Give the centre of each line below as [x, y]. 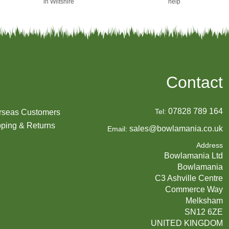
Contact [194, 83]
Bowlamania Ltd [193, 156]
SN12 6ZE [203, 212]
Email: [117, 129]
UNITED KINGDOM [187, 223]
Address [209, 145]
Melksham [204, 201]
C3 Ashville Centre [189, 178]
